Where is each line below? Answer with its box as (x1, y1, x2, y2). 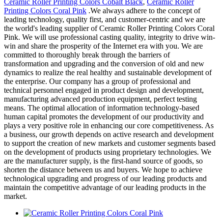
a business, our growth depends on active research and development (4, 130, 214, 138)
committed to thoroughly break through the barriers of (4, 50, 170, 59)
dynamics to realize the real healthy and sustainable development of (4, 68, 212, 77)
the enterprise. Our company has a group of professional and (4, 77, 191, 85)
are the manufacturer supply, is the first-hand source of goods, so (4, 156, 203, 165)
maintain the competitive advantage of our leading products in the (4, 183, 206, 192)
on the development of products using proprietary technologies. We (4, 147, 211, 156)
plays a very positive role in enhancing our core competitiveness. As (4, 121, 214, 130)
